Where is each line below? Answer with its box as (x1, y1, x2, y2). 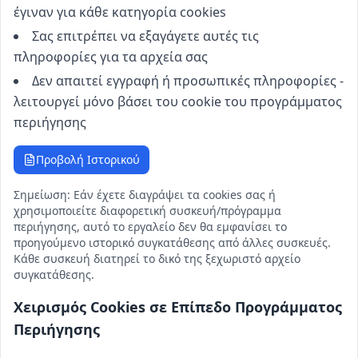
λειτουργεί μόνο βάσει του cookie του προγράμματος (14, 93, 342, 110)
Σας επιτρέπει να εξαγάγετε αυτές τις (32, 27, 259, 45)
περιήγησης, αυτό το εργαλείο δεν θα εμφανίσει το (14, 219, 287, 234)
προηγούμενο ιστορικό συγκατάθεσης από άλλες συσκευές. (14, 235, 331, 250)
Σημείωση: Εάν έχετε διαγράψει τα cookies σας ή (14, 187, 276, 202)
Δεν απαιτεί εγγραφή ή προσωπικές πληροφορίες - (32, 72, 344, 89)
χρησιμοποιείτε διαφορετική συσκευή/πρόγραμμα (14, 203, 281, 218)
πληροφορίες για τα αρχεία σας (14, 48, 208, 66)
